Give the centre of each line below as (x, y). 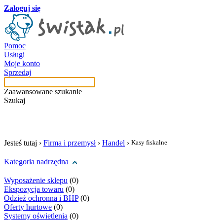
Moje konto (22, 63)
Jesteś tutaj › (24, 143)
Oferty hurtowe (28, 207)
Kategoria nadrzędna (36, 162)
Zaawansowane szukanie (43, 92)
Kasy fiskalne (149, 142)
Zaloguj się (22, 8)
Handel (113, 143)
